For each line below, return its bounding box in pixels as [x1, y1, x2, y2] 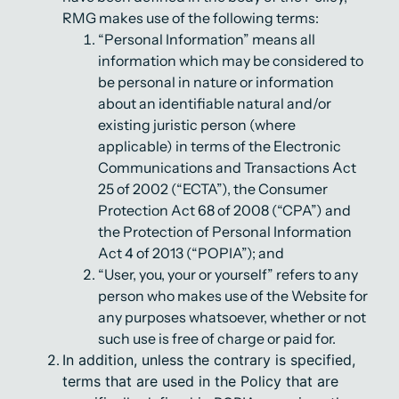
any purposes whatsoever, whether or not [98, 308, 366, 326]
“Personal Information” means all [98, 30, 315, 48]
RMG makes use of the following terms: [62, 9, 319, 27]
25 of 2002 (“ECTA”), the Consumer [98, 180, 328, 198]
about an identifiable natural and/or [98, 94, 331, 112]
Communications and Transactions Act [98, 159, 356, 176]
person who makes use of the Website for [98, 287, 368, 305]
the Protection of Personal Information [98, 223, 352, 240]
